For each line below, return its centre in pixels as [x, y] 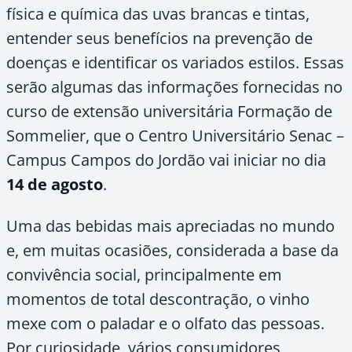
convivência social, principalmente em [144, 275]
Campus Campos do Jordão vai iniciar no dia [166, 160]
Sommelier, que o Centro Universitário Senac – [175, 136]
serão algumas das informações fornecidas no [174, 87]
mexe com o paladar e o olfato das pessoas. [165, 323]
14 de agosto [55, 184]
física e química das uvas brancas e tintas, [158, 14]
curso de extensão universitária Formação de [169, 111]
